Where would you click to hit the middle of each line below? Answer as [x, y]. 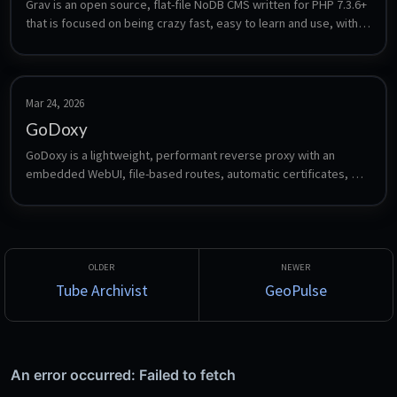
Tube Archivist [101, 291]
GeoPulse [296, 291]
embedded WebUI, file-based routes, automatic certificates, [187, 174]
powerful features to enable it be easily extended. [159, 42]
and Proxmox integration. [92, 193]
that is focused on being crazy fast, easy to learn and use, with [192, 23]
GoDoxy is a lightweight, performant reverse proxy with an [180, 156]
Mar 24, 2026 [55, 103]
